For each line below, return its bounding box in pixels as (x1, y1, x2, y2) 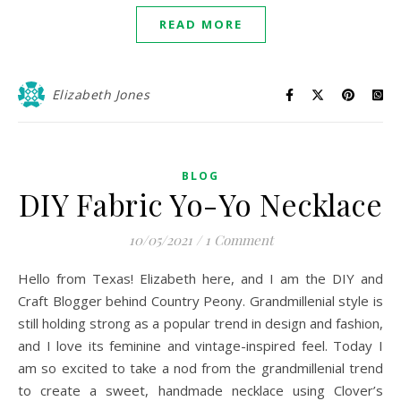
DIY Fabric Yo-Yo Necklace (18, 184, 383, 224)
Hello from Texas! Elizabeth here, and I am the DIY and (18, 269, 29, 287)
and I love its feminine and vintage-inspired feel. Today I (18, 337, 383, 354)
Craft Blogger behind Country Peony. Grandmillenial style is (18, 292, 383, 310)
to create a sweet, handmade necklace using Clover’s (18, 381, 383, 399)
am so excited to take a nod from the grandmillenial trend (18, 359, 383, 377)
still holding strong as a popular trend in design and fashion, (18, 314, 383, 332)
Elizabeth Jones (51, 86, 149, 103)
